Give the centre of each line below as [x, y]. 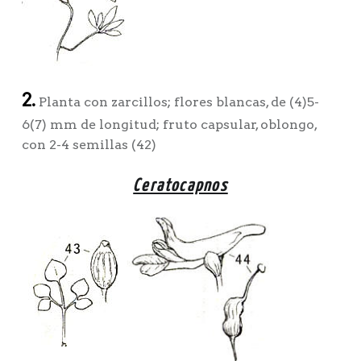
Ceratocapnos [180, 186]
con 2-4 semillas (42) [89, 144]
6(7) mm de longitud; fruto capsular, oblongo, [169, 124]
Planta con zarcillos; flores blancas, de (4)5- [177, 102]
